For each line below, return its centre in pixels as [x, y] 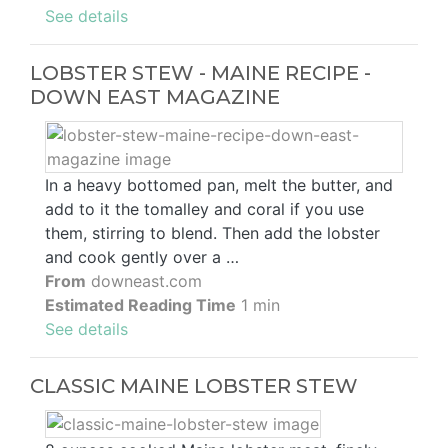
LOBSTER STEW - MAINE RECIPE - [200, 73]
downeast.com [144, 281]
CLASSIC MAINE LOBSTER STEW [194, 386]
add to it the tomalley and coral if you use [204, 209]
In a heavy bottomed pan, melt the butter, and [219, 185]
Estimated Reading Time [140, 305]
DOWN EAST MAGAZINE [155, 97]
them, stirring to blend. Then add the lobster [212, 233]
